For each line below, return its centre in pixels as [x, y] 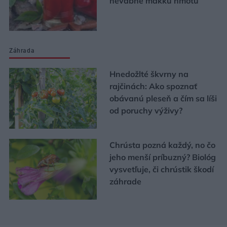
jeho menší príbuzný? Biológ [162, 157]
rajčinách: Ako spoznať [153, 86]
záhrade [125, 182]
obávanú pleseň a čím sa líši [163, 99]
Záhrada [22, 51]
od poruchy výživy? [146, 111]
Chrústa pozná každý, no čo [162, 145]
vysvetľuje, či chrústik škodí [161, 169]
